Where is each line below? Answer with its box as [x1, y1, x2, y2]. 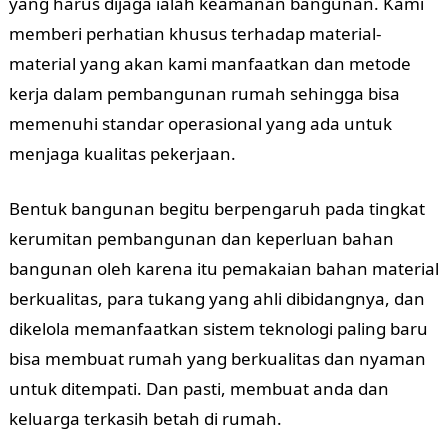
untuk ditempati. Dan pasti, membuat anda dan [8, 377, 389, 400]
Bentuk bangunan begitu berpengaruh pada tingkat [8, 197, 425, 220]
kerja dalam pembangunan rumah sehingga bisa [8, 82, 400, 105]
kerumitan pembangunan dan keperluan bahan [8, 227, 394, 250]
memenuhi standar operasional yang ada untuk [8, 112, 392, 135]
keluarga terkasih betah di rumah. [8, 407, 282, 430]
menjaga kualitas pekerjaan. [8, 142, 236, 165]
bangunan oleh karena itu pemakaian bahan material [8, 257, 439, 280]
